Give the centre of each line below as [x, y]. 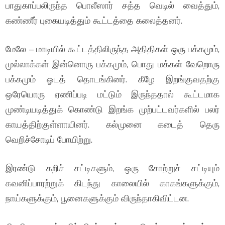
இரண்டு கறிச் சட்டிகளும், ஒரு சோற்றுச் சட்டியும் [113, 168]
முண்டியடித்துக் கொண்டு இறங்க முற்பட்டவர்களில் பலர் [113, 109]
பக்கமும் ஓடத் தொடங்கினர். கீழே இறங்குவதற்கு [113, 79]
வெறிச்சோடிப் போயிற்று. [49, 139]
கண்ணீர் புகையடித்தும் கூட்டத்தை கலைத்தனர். [94, 20]
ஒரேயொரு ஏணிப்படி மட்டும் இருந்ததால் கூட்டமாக [113, 94]
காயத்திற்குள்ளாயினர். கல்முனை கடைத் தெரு [113, 124]
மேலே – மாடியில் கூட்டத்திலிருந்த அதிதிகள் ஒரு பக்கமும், [113, 49]
